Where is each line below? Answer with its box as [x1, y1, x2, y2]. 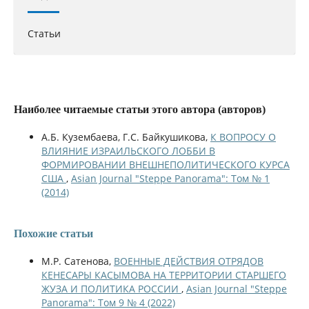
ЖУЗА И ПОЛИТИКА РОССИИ [41, 281, 181, 295]
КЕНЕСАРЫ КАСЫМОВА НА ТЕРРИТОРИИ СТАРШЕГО [41, 268, 286, 281]
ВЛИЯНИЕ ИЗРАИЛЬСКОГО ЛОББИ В [41, 143, 215, 157]
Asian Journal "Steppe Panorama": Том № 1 [70, 171, 270, 185]
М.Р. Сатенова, [41, 254, 114, 268]
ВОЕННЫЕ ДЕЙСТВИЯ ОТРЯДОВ [113, 254, 263, 268]
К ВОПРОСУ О [210, 130, 276, 143]
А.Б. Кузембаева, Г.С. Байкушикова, [41, 130, 210, 143]
